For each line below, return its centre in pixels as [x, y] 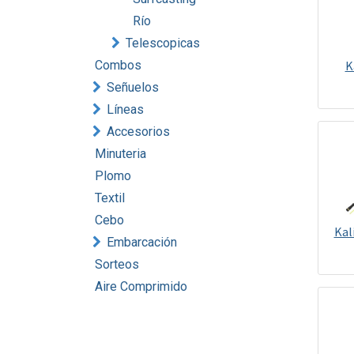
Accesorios [138, 132]
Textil [110, 198]
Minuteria [121, 154]
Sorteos [117, 264]
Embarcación [142, 242]
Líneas [125, 109]
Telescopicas [163, 43]
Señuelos [133, 87]
